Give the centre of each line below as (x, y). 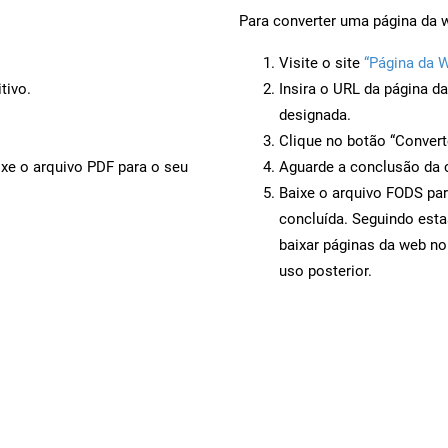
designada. (315, 114)
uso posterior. (325, 270)
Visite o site (321, 62)
